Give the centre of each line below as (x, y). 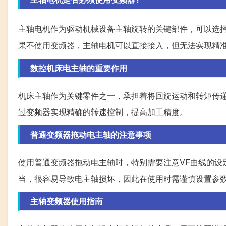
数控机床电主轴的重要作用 (79, 68)
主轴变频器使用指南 (67, 201)
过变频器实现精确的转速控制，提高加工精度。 (103, 112)
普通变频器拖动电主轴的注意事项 (91, 135)
